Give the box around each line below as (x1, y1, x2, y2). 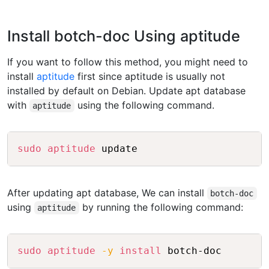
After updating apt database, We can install (7, 187, 207, 199)
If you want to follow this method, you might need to (7, 56, 248, 68)
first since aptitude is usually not (74, 70, 225, 83)
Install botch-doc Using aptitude (7, 27, 240, 46)
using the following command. (74, 99, 214, 112)
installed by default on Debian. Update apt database (7, 85, 246, 97)
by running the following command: (79, 201, 243, 214)
